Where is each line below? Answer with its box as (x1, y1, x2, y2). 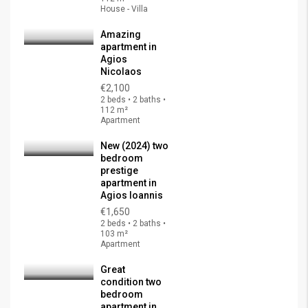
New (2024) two (100, 140, 168, 151)
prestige (100, 165, 138, 176)
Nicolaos (100, 66, 142, 77)
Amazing (100, 29, 141, 40)
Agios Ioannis (100, 190, 163, 201)
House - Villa (100, 4, 148, 14)
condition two (100, 276, 162, 287)
